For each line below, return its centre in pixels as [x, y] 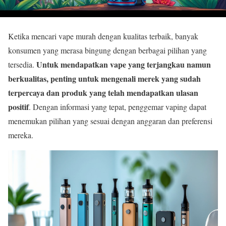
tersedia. [22, 64]
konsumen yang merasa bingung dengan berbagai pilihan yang [107, 50]
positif [18, 106]
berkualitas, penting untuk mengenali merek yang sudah [104, 78]
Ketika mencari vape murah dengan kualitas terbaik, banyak [103, 36]
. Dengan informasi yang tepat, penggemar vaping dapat [118, 106]
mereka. [21, 135]
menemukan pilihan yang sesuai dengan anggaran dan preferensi [110, 121]
